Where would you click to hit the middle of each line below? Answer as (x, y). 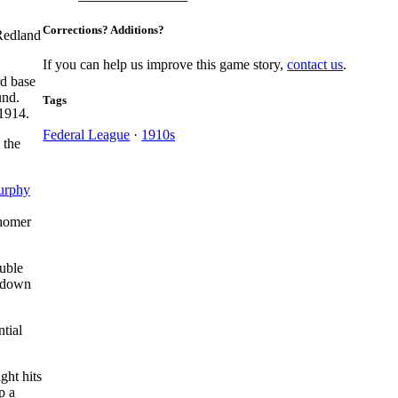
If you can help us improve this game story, (165, 65)
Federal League (87, 134)
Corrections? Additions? (104, 30)
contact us (315, 65)
